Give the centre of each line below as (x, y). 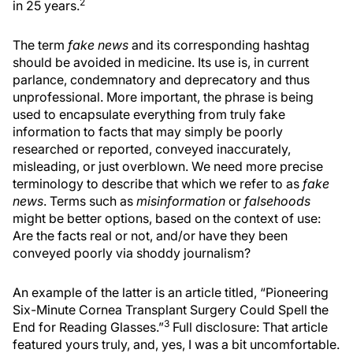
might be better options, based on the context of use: (167, 218)
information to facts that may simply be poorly (148, 132)
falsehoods (277, 201)
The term (40, 45)
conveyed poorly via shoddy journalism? (132, 253)
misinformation (181, 201)
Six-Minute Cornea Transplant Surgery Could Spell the (171, 310)
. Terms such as (90, 201)
